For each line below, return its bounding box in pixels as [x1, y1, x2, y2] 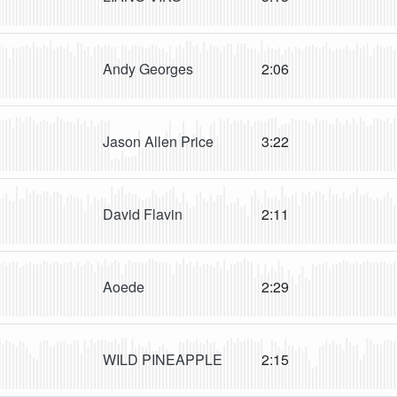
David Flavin [103, 204, 183, 225]
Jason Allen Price [103, 131, 214, 152]
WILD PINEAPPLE [103, 349, 222, 370]
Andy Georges [103, 58, 193, 80]
